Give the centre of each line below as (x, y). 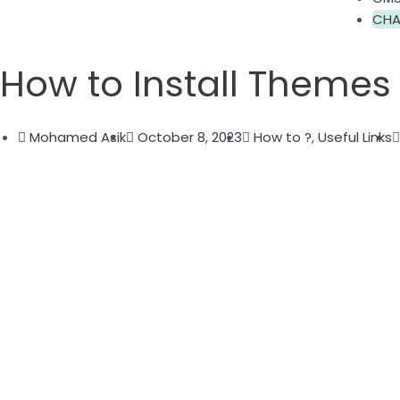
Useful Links (355, 137)
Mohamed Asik (78, 137)
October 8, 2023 (190, 137)
